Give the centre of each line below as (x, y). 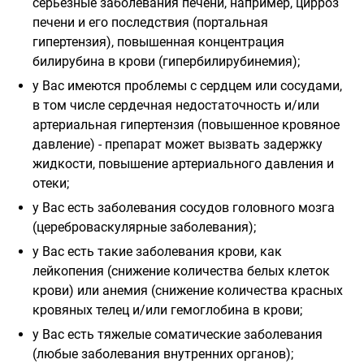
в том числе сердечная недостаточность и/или (176, 105)
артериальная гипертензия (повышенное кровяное (186, 124)
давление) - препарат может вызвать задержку (178, 144)
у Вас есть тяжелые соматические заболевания (178, 334)
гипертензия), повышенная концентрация (158, 41)
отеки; (51, 183)
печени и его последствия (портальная (150, 22)
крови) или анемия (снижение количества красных (188, 290)
